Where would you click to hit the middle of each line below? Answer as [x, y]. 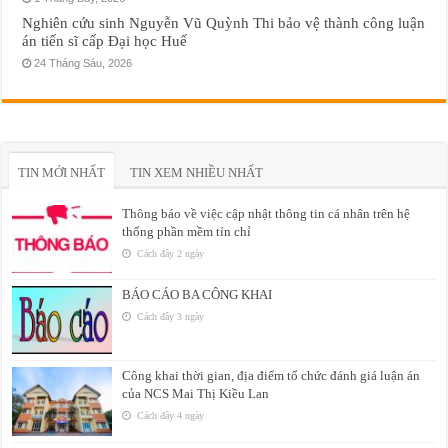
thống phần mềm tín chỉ [187, 232]
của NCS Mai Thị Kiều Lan [196, 394]
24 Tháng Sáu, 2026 [83, 63]
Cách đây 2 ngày [169, 254]
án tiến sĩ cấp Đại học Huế [105, 41]
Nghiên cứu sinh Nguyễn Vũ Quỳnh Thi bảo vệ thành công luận [224, 23]
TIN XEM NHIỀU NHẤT [197, 173]
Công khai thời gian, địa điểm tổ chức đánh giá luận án [271, 376]
